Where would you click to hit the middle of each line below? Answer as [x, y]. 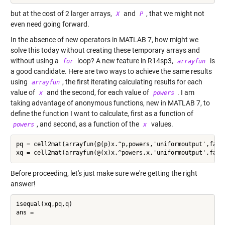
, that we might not [175, 13]
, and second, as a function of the [89, 124]
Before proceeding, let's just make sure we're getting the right [104, 173]
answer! [23, 184]
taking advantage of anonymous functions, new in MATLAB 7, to [110, 103]
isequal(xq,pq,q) [44, 204]
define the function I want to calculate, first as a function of [102, 113]
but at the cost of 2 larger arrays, [62, 13]
